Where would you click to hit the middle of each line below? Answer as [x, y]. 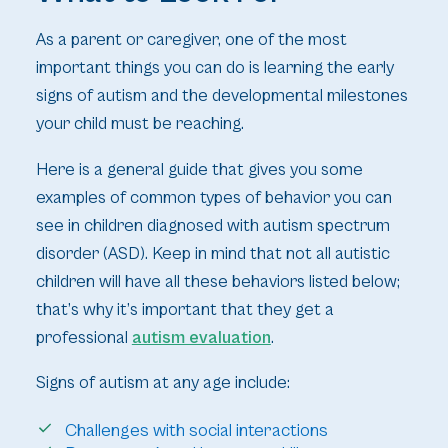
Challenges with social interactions [196, 431]
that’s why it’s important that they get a [184, 309]
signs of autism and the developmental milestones [221, 96]
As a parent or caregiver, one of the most [191, 40]
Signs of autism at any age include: [162, 383]
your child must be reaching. [139, 124]
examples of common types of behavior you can [213, 197]
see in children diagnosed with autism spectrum [212, 225]
